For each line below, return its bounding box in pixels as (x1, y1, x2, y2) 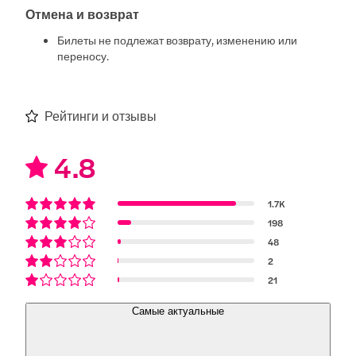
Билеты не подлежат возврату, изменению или (57, 31, 298, 48)
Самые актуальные (131, 304, 224, 317)
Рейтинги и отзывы (44, 106, 157, 125)
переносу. (57, 47, 110, 64)
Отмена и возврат (25, 4, 140, 23)
